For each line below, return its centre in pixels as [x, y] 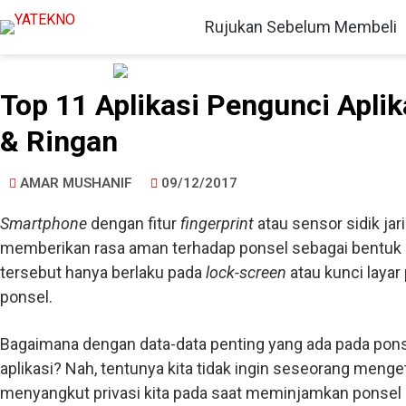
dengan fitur [135, 223]
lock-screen [248, 272]
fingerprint [219, 223]
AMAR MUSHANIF [76, 183]
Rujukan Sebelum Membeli [301, 27]
